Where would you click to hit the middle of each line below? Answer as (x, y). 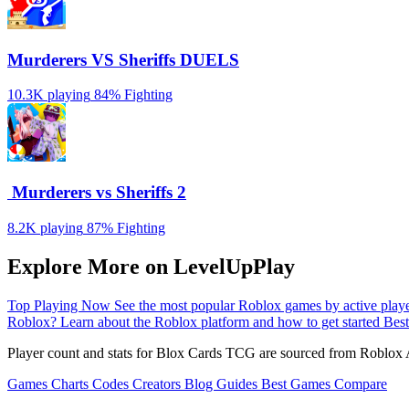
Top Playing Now (61, 305)
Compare (361, 383)
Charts (72, 383)
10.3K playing (49, 95)
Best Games (298, 383)
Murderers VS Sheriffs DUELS (123, 59)
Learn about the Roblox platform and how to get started (222, 321)
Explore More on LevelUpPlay (151, 266)
